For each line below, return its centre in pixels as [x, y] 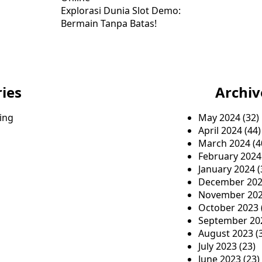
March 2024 [224, 143]
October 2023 [228, 208]
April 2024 [220, 130]
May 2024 [219, 118]
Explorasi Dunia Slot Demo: [121, 11]
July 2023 [218, 246]
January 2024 [227, 169]
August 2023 [226, 233]
